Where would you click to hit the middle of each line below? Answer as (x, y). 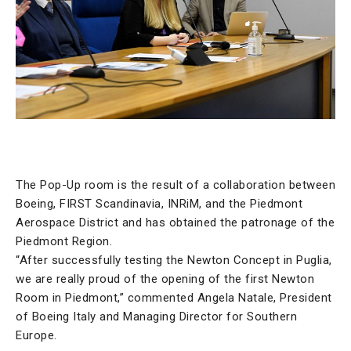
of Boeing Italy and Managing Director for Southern (156, 317)
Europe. (38, 336)
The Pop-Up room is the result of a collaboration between (175, 185)
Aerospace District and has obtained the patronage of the (175, 223)
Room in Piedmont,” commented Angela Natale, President (174, 298)
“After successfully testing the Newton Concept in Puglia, (174, 261)
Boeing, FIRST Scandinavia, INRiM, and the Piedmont (159, 204)
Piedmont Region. (66, 242)
